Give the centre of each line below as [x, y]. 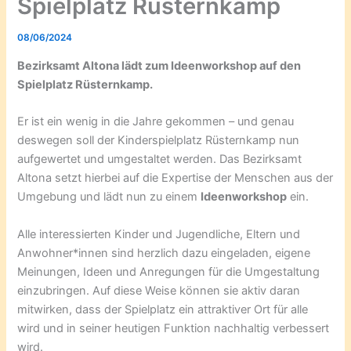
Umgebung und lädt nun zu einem [109, 197]
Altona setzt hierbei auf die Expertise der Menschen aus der [175, 178]
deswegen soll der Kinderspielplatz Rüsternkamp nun [159, 141]
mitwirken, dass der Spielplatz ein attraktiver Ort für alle [163, 309]
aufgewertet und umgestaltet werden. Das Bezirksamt [160, 159]
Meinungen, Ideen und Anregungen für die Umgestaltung [169, 271]
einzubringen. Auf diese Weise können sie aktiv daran [159, 290]
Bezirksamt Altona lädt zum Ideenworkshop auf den [159, 65]
